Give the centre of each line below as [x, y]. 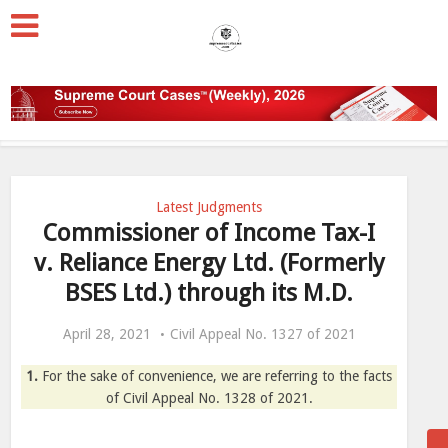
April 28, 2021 [106, 334]
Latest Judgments [209, 207]
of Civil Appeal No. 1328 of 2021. [209, 398]
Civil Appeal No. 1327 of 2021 [262, 334]
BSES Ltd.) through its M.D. [209, 293]
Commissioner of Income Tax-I [209, 233]
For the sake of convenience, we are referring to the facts [217, 376]
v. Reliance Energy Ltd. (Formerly [209, 263]
